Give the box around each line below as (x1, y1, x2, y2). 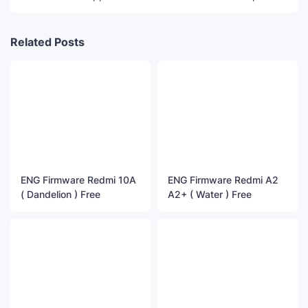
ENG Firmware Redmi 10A (21, 173, 136, 186)
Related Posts (10, 35, 85, 49)
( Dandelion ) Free (21, 188, 100, 200)
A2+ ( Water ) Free (168, 188, 252, 200)
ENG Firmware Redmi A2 (168, 173, 278, 186)
